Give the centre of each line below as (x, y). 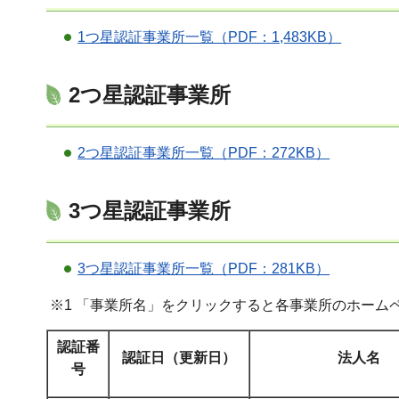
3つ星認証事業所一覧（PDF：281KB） (204, 269)
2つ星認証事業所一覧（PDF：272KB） (204, 152)
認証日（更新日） (179, 357)
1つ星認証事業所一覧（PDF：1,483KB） (210, 37)
